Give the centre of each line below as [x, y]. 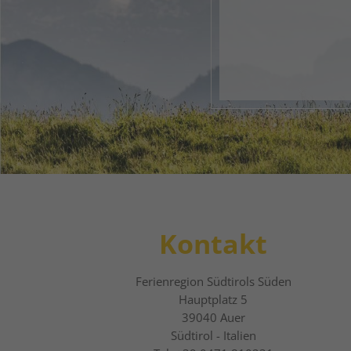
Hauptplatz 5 [213, 300]
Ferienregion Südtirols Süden [213, 282]
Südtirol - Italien [213, 336]
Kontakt [213, 244]
